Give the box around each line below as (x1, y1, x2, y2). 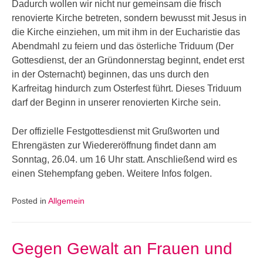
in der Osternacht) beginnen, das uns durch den (12, 69, 209, 79)
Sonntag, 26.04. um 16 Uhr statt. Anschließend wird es (12, 154, 237, 164)
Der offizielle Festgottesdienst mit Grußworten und (12, 126, 220, 136)
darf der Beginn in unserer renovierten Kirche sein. (12, 97, 221, 107)
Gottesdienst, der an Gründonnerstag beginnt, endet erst (12, 55, 244, 65)
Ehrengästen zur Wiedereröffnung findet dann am (12, 140, 216, 150)
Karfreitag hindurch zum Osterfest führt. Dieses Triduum (12, 83, 241, 93)
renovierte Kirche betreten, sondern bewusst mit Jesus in (12, 13, 247, 23)
